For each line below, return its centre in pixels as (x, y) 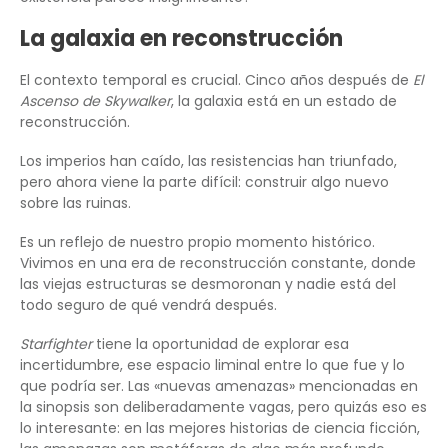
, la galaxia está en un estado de (284, 101)
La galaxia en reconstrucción (181, 39)
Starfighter (56, 344)
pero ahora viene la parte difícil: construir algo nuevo (204, 182)
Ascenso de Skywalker (95, 101)
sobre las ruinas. (75, 203)
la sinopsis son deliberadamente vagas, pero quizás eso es (223, 407)
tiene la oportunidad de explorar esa (220, 344)
